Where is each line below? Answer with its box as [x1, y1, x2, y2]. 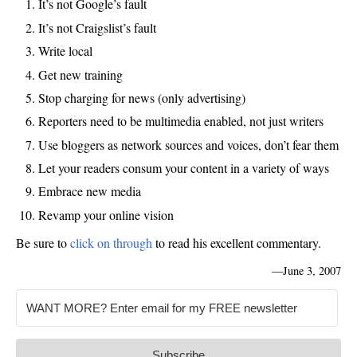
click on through [70, 233, 152, 251]
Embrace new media [38, 182, 141, 200]
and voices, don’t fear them [202, 135, 339, 153]
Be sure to [16, 233, 70, 251]
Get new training [38, 65, 123, 83]
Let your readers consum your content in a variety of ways [38, 159, 329, 177]
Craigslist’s [76, 18, 131, 36]
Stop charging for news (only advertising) [38, 88, 245, 106]
